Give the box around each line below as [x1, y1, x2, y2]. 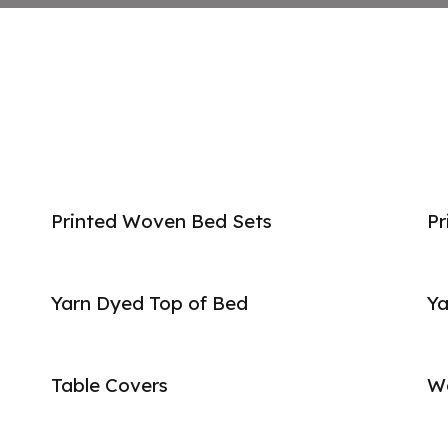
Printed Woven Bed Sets [50, 209, 272, 234]
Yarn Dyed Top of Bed [50, 291, 248, 316]
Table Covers [50, 373, 168, 398]
